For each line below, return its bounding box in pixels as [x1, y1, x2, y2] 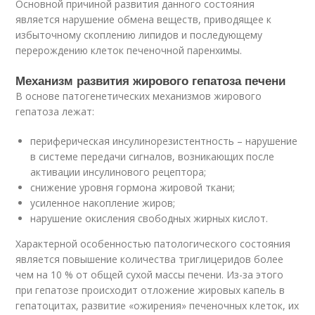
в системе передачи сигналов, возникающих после [30, 149, 275, 163]
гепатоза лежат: [15, 104, 95, 118]
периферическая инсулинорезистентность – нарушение [30, 134, 298, 148]
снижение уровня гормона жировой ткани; [30, 180, 236, 194]
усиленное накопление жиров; [30, 195, 176, 210]
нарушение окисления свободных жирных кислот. [30, 211, 269, 225]
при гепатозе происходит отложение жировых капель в [15, 283, 285, 297]
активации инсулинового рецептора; [30, 165, 207, 179]
